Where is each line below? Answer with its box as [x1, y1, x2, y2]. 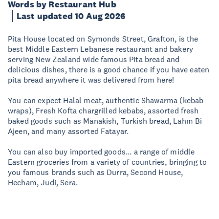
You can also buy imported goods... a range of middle [8, 147, 195, 156]
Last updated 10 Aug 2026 [17, 11, 125, 22]
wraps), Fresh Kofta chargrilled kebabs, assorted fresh [8, 106, 199, 115]
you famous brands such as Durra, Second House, [8, 167, 183, 177]
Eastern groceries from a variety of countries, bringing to [8, 157, 207, 167]
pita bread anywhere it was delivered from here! [8, 75, 175, 85]
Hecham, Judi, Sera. [8, 177, 78, 187]
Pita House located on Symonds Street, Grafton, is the [8, 34, 198, 44]
